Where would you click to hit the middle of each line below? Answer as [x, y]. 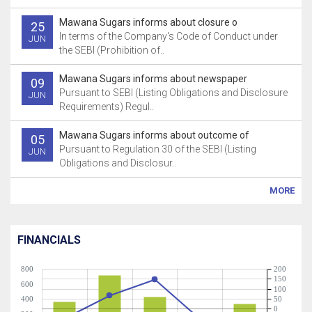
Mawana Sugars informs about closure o [148, 22]
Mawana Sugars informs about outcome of [154, 135]
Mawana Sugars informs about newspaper [153, 79]
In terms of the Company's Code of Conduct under [169, 36]
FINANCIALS [49, 240]
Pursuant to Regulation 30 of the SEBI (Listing [158, 149]
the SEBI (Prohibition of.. [112, 50]
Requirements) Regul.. [107, 107]
